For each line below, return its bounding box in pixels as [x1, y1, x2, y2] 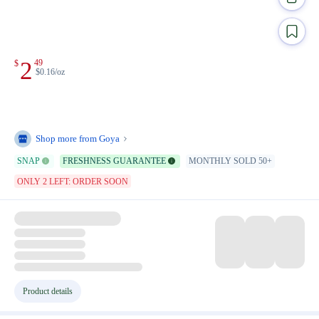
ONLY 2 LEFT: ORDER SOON [17, 176, 128, 187]
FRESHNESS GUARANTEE [63, 156, 166, 166]
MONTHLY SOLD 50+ [189, 156, 272, 166]
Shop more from [36, 132, 99, 144]
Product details [23, 286, 73, 296]
